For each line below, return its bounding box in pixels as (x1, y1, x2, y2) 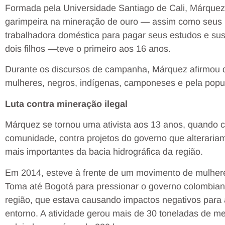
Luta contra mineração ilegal (5, 98, 128, 109)
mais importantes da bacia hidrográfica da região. (5, 147, 203, 157)
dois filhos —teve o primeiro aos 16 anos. (5, 43, 171, 54)
